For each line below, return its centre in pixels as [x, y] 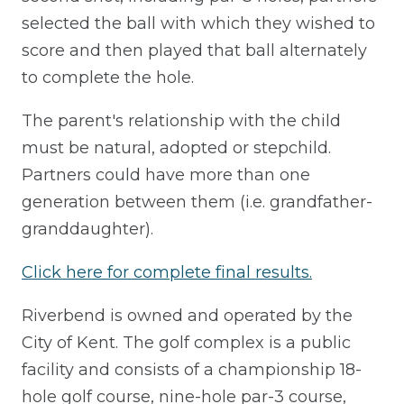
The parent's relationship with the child [181, 120]
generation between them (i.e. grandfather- [197, 202]
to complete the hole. [108, 77]
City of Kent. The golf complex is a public [186, 342]
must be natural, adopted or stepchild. [176, 147]
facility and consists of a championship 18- [192, 369]
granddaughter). [87, 229]
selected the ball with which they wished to [198, 23]
